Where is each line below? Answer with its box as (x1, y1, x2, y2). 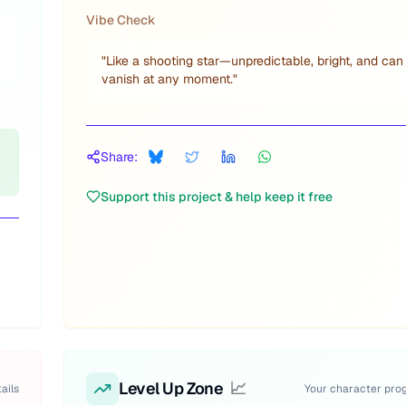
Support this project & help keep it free (101, 188, 333, 205)
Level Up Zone (119, 378, 224, 399)
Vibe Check (86, 12, 156, 28)
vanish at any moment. (101, 71, 233, 87)
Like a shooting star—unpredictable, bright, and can (106, 53, 403, 69)
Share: (101, 149, 138, 165)
